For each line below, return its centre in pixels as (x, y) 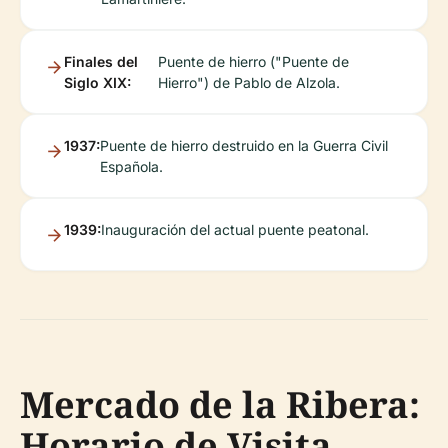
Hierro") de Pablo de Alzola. (249, 82)
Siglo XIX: (97, 82)
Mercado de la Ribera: (220, 404)
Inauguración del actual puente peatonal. (235, 229)
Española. (131, 166)
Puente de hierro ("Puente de (254, 61)
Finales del (101, 61)
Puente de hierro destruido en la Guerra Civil (244, 145)
